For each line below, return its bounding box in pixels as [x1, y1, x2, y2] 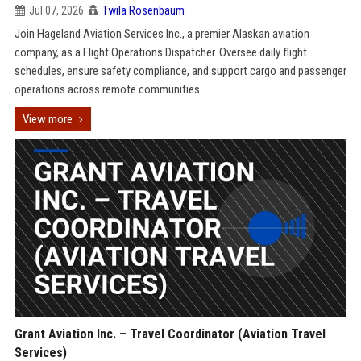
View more [22, 112, 73, 127]
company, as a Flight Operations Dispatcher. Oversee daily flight [14, 45, 307, 60]
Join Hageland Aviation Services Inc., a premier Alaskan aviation [14, 27, 309, 41]
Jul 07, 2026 [28, 4, 84, 17]
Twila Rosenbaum [102, 4, 185, 17]
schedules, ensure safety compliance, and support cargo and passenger [14, 64, 346, 78]
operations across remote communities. [14, 82, 202, 97]
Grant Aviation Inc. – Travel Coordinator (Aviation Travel [14, 326, 326, 342]
